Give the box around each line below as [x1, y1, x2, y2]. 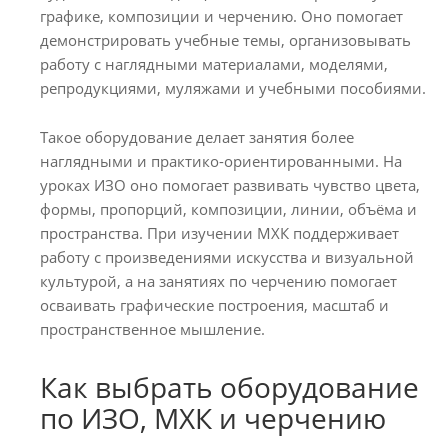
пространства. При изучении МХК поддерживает [40, 222, 399, 243]
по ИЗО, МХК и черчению [40, 398, 386, 437]
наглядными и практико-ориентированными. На [40, 150, 402, 171]
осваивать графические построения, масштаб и [40, 294, 389, 315]
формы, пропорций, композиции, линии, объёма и [40, 198, 417, 219]
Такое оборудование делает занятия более [40, 126, 354, 147]
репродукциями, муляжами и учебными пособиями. [40, 77, 426, 98]
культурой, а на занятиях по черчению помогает [40, 270, 397, 291]
